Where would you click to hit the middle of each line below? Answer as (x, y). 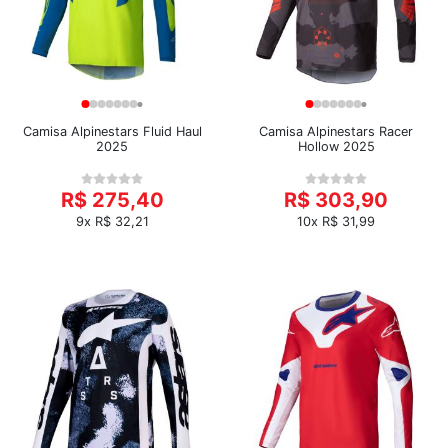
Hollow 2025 (336, 146)
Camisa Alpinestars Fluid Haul (112, 131)
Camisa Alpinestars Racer (336, 131)
